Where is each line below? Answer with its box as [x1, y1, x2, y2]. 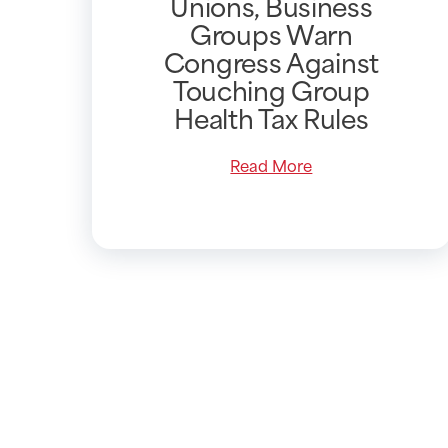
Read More [230, 151, 313, 177]
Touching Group [172, 67, 370, 110]
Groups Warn [190, 11, 353, 54]
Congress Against [163, 39, 379, 82]
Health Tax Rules [174, 95, 369, 138]
